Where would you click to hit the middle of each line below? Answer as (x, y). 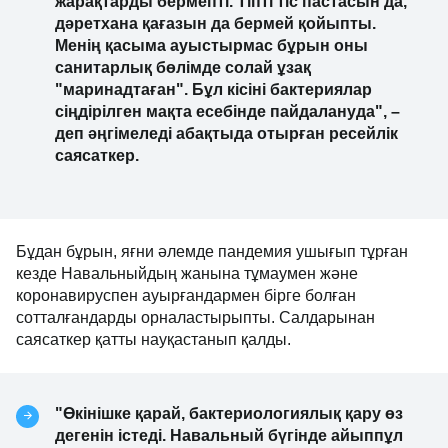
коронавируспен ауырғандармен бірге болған (186, 296)
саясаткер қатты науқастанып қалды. (153, 340)
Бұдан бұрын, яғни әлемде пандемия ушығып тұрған (212, 252)
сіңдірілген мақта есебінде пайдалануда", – (227, 112)
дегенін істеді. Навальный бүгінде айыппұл (229, 436)
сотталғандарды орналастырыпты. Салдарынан (195, 318)
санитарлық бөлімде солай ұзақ (183, 68)
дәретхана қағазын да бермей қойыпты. (215, 24)
